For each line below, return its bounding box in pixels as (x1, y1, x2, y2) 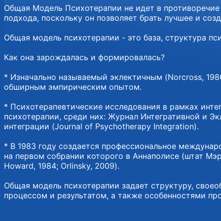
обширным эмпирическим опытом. (4, 81, 142, 92)
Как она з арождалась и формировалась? (4, 52, 165, 62)
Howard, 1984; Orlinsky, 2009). (4, 160, 119, 171)
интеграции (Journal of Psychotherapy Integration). (4, 121, 199, 131)
